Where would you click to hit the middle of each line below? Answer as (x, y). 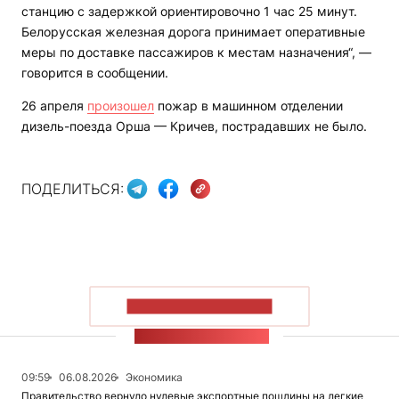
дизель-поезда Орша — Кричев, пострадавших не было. (194, 126)
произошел (121, 105)
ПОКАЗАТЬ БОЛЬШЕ (199, 306)
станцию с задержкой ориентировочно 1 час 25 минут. (189, 11)
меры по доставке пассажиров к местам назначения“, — (196, 52)
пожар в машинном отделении (248, 105)
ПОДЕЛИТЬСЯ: (73, 189)
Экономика (154, 377)
